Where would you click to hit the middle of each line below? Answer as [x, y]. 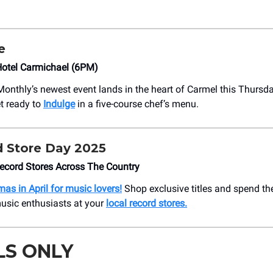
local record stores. [147, 204]
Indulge [59, 104]
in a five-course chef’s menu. [137, 104]
